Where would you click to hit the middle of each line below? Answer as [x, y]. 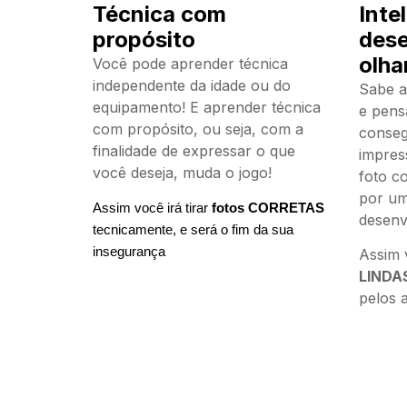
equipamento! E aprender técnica [207, 107]
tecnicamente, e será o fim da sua [193, 230]
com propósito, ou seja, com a [198, 129]
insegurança [129, 252]
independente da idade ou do [192, 85]
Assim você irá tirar [152, 208]
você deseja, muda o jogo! [182, 172]
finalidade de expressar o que [194, 150]
